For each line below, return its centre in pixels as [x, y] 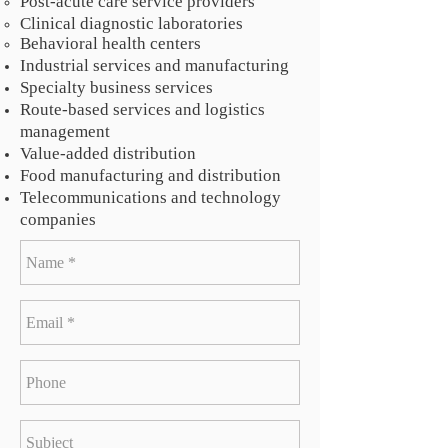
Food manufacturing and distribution [150, 175]
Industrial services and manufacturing [154, 65]
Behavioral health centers [110, 43]
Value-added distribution [108, 153]
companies [58, 219]
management [65, 131]
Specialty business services [116, 87]
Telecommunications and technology [150, 197]
